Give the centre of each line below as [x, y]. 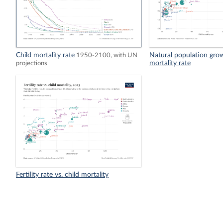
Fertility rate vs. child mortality [62, 175]
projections [32, 63]
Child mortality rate [46, 56]
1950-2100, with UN [107, 56]
